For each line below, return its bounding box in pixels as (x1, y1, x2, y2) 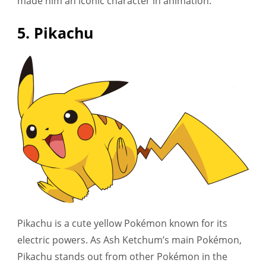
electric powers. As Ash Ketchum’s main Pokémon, (17, 233, 242, 247)
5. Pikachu (17, 22, 93, 43)
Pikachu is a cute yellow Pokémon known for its (17, 217, 227, 230)
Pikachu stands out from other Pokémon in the (17, 250, 227, 264)
